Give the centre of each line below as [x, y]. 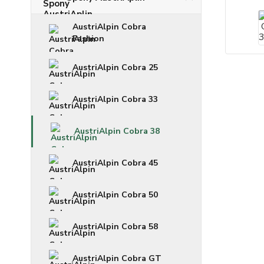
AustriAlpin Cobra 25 [115, 67]
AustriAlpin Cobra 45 [115, 163]
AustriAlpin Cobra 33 [115, 99]
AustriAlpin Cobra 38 [117, 131]
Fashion [88, 39]
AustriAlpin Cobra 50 [115, 195]
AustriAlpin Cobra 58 [115, 227]
